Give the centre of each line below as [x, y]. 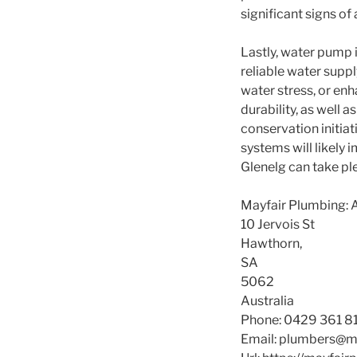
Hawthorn [270, 244]
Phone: [262, 320]
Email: [260, 339]
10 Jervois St [278, 225]
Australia [267, 301]
